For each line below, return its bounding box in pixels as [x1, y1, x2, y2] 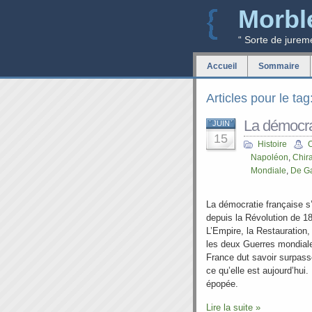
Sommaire [258, 61, 299, 71]
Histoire [258, 139, 287, 149]
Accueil [207, 61, 237, 71]
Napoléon [251, 153, 288, 162]
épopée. [206, 279, 238, 289]
